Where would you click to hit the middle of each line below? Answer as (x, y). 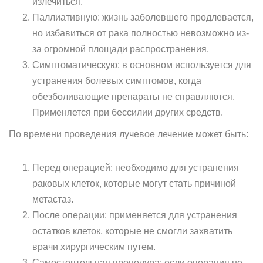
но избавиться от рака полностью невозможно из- (141, 33)
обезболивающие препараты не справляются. (134, 97)
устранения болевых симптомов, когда (117, 81)
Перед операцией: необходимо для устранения (136, 168)
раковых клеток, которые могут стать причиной (134, 183)
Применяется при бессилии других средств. (128, 112)
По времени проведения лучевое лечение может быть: (129, 134)
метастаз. (53, 199)
